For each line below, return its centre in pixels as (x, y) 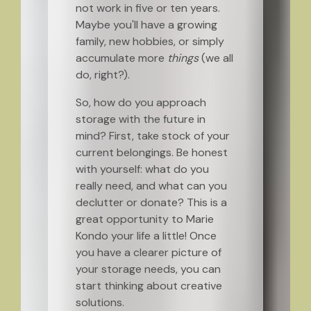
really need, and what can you (151, 186)
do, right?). (102, 75)
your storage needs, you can (148, 269)
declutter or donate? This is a (151, 202)
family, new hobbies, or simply (150, 41)
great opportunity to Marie (144, 219)
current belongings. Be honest (151, 152)
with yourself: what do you (142, 169)
